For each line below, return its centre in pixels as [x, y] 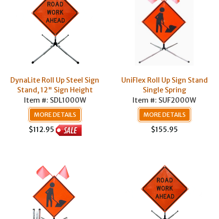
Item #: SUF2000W [164, 100]
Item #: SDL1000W [55, 100]
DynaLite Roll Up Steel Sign [55, 80]
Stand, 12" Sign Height [55, 90]
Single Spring [164, 90]
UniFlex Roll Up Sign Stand [164, 80]
